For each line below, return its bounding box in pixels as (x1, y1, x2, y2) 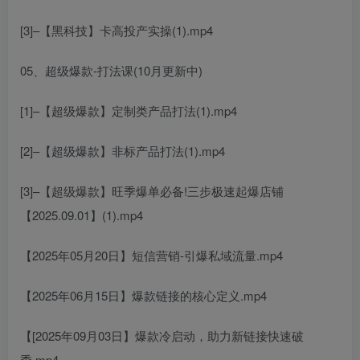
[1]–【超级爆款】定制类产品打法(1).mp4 (20, 101, 237, 119)
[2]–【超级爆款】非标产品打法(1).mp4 (20, 141, 225, 159)
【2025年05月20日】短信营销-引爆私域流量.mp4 (20, 246, 283, 264)
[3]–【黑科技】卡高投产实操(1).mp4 (20, 21, 213, 39)
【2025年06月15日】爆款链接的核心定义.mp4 (20, 286, 267, 304)
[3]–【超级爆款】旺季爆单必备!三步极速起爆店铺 (20, 182, 284, 199)
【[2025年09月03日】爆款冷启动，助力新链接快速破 (20, 326, 304, 344)
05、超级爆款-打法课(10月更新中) (20, 61, 202, 79)
